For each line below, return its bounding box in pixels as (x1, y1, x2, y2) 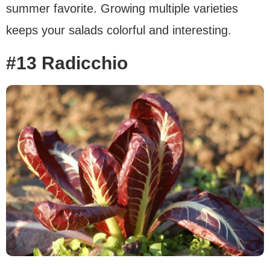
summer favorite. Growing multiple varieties (6, 2, 238, 16)
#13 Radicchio (6, 53, 128, 74)
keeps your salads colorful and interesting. (6, 24, 231, 37)
